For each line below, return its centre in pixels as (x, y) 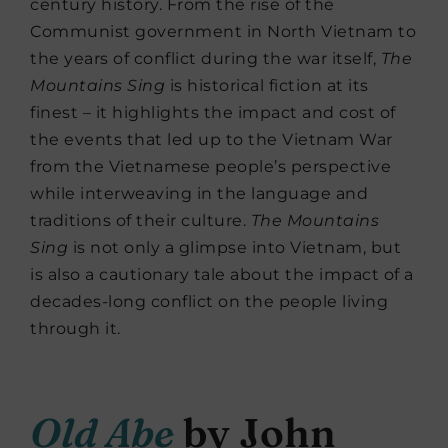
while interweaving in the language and (199, 194)
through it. (75, 329)
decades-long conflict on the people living (209, 302)
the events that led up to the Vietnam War (211, 140)
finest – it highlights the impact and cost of (213, 113)
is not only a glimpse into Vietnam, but (234, 248)
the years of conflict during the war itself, (203, 59)
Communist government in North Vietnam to (223, 32)
